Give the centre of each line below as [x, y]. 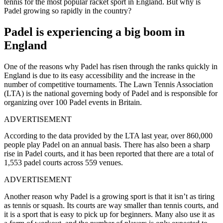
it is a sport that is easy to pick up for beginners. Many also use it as [109, 214]
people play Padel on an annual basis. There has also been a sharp [107, 144]
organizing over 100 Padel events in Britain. [73, 102]
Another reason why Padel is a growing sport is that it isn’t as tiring [109, 196]
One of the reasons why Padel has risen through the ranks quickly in [111, 66]
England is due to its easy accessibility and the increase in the [100, 75]
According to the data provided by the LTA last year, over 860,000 [108, 135]
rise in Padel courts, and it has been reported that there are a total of [109, 153]
